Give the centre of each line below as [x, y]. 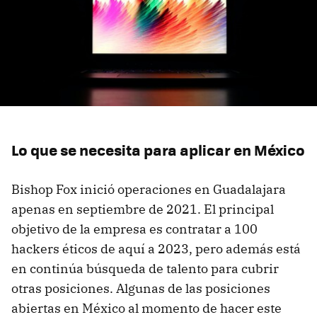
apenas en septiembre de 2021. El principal [143, 209]
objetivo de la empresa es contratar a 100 [134, 229]
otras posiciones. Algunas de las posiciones [141, 289]
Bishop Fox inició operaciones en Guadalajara [149, 190]
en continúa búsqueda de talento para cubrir [145, 269]
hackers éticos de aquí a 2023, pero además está [156, 249]
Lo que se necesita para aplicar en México [158, 150]
